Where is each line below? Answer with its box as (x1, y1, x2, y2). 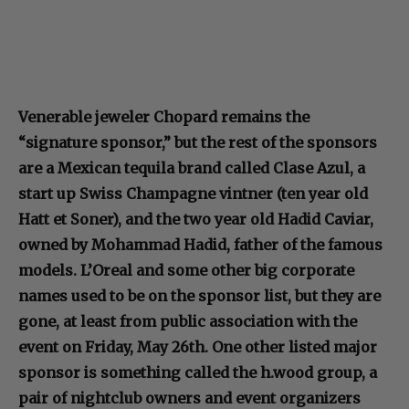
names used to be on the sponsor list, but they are (18, 286, 381, 305)
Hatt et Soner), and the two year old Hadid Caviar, (18, 209, 373, 228)
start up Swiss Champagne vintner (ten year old (18, 184, 368, 203)
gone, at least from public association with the (18, 311, 357, 330)
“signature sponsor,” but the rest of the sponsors (18, 132, 377, 152)
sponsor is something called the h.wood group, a (18, 362, 377, 382)
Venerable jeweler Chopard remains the (18, 107, 309, 126)
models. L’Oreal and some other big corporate (18, 260, 354, 279)
